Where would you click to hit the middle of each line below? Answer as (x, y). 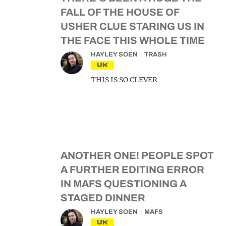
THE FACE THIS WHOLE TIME (133, 40)
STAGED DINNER (103, 198)
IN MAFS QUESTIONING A (124, 184)
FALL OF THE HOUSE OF (120, 12)
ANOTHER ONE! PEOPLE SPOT (137, 155)
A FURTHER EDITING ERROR (132, 169)
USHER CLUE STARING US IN (132, 26)
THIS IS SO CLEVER (124, 80)
